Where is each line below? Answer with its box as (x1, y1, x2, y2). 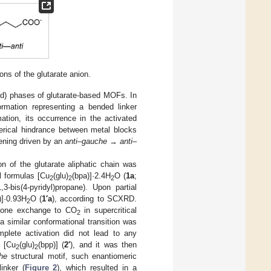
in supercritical (80, 205, 137, 215)
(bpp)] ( (38, 240, 65, 249)
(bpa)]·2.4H (71, 171, 111, 180)
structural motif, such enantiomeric (7, 251, 137, 261)
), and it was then (70, 240, 137, 249)
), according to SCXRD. (51, 194, 137, 203)
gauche (82, 136, 107, 146)
